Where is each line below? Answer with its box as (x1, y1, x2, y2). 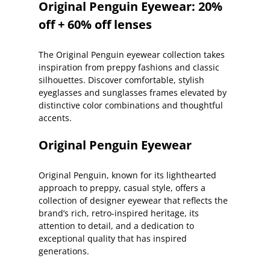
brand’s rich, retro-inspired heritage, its (39, 207, 199, 219)
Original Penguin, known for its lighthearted (39, 169, 216, 181)
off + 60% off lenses (39, 16, 152, 33)
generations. (39, 245, 89, 257)
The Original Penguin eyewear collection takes (39, 48, 225, 60)
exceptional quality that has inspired (39, 233, 187, 245)
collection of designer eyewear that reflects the (39, 195, 228, 207)
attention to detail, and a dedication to (39, 220, 194, 232)
